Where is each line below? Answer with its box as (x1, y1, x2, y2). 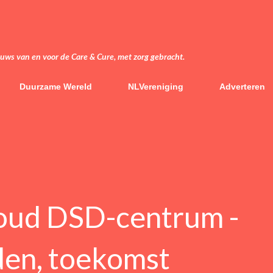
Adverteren (219, 82, 265, 91)
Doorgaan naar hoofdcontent (52, 7, 221, 23)
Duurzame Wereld (19, 82, 92, 91)
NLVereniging (128, 82, 183, 91)
